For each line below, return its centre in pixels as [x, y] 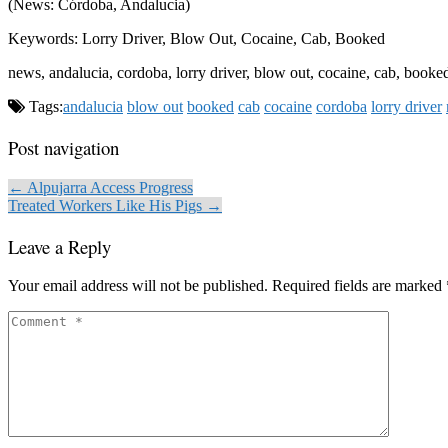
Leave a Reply [59, 246]
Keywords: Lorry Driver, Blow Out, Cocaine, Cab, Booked [196, 39]
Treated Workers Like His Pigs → [115, 205]
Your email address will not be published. [138, 286]
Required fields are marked [359, 286]
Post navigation [63, 148]
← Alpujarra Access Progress [100, 187]
